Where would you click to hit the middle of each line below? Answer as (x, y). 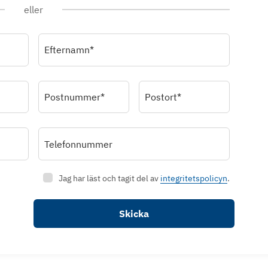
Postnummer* (75, 97)
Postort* (163, 97)
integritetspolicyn (194, 179)
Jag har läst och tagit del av (109, 179)
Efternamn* (69, 50)
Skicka (134, 214)
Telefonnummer (79, 144)
